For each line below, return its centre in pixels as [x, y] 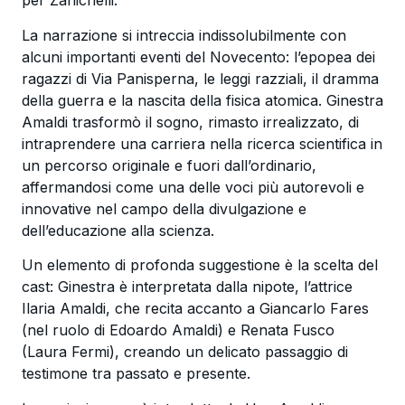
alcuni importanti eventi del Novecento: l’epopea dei [198, 57]
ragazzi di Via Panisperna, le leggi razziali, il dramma [200, 78]
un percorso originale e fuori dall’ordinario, [169, 165]
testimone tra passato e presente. [136, 374]
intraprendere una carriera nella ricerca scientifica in [202, 143]
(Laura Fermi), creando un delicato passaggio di [184, 352]
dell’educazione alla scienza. [118, 230]
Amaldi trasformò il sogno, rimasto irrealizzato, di [190, 122]
